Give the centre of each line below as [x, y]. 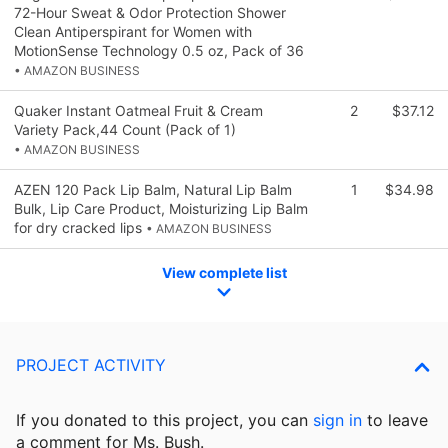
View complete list [224, 272]
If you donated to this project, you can [164, 420]
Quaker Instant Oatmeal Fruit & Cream [138, 110]
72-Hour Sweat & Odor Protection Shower [150, 12]
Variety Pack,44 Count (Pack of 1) [125, 129]
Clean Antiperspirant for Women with [133, 31]
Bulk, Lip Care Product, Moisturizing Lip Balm [161, 208]
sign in [337, 420]
